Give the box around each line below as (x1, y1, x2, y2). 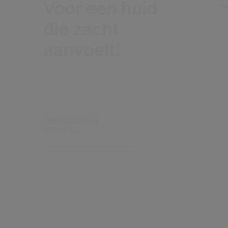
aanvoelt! (43, 40, 120, 60)
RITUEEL (43, 126, 80, 135)
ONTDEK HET (43, 116, 100, 126)
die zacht (43, 19, 119, 39)
